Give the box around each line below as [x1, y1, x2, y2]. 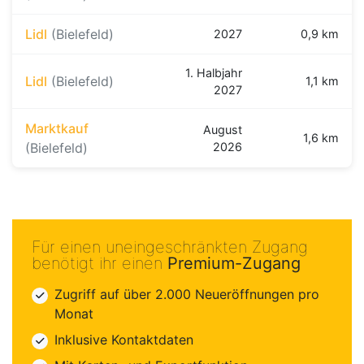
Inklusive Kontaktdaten [54, 331, 193, 349]
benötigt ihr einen [32, 253, 167, 274]
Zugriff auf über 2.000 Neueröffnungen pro [54, 286, 319, 303]
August [203, 123, 242, 137]
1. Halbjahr [185, 66, 242, 80]
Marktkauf [25, 120, 89, 137]
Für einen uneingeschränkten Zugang [32, 237, 308, 258]
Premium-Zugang [167, 253, 301, 274]
